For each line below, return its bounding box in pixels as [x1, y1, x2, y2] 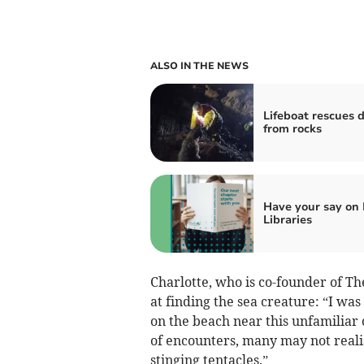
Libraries [262, 212, 312, 228]
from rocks [262, 121, 322, 137]
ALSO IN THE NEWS [149, 59, 249, 73]
